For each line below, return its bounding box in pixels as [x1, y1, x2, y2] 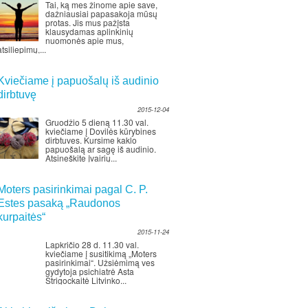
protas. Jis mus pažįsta [45, 16, 130, 28]
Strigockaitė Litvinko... [45, 274, 126, 286]
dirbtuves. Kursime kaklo [45, 134, 137, 146]
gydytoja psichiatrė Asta [45, 265, 134, 277]
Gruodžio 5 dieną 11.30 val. [45, 116, 148, 128]
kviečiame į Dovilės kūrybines [45, 125, 156, 137]
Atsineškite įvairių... [45, 152, 117, 164]
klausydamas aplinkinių [45, 25, 133, 37]
